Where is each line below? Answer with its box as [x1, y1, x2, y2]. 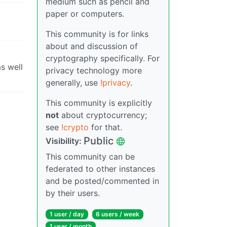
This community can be [46, 152, 135, 162]
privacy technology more [46, 65, 142, 75]
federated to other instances [46, 164, 155, 174]
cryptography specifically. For [46, 53, 160, 63]
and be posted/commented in [46, 176, 159, 186]
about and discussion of [46, 41, 138, 51]
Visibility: [46, 136, 84, 146]
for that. [89, 122, 122, 132]
